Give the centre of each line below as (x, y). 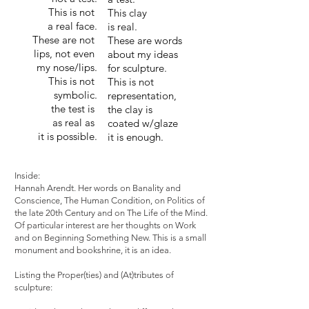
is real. (122, 27)
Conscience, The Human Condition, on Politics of (110, 200)
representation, (142, 96)
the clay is (130, 109)
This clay (127, 13)
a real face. (68, 26)
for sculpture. (137, 68)
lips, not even (64, 53)
